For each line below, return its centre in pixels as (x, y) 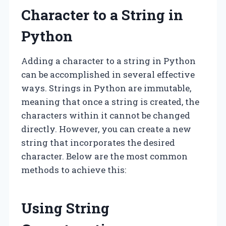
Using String (65, 208)
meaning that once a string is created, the (110, 101)
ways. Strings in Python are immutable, (106, 88)
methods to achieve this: (74, 169)
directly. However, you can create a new (106, 129)
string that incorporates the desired (98, 142)
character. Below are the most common (104, 156)
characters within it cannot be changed (106, 115)
